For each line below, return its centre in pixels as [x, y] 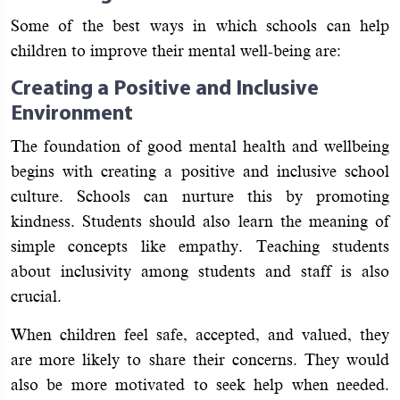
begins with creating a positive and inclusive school [200, 171]
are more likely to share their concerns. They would [200, 359]
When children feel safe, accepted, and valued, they [200, 334]
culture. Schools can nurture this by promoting [200, 196]
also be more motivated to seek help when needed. [200, 384]
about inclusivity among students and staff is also [200, 271]
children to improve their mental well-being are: [176, 50]
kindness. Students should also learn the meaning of [200, 221]
